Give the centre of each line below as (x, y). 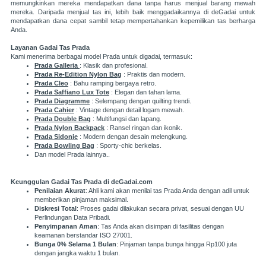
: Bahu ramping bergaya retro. (113, 83)
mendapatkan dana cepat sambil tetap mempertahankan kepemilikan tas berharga (133, 21)
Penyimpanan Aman (66, 227)
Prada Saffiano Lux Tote (72, 92)
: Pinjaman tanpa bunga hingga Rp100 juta (177, 244)
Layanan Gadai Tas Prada (50, 48)
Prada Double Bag (63, 119)
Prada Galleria (56, 66)
